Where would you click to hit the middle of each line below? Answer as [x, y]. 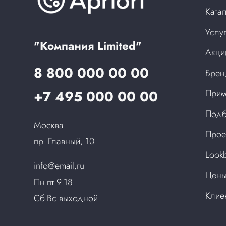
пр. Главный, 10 [64, 142]
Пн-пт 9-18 [53, 182]
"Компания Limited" [88, 46]
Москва [49, 125]
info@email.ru [59, 166]
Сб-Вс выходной [66, 199]
